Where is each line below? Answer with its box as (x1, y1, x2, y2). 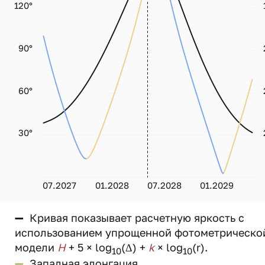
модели (15, 241, 57, 254)
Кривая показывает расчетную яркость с (30, 211, 244, 224)
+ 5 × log (66, 241, 112, 254)
